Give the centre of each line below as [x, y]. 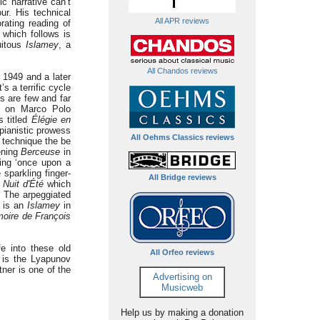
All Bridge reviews [182, 177]
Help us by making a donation [182, 312]
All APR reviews [182, 21]
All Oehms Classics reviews [182, 137]
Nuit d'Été [23, 184]
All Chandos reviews [182, 71]
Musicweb [182, 287]
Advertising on [182, 277]
